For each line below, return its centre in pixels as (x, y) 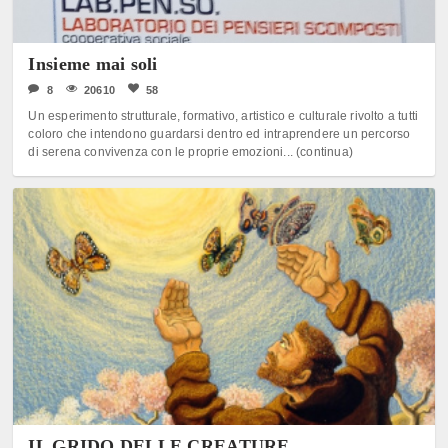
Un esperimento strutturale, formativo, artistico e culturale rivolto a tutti (223, 115)
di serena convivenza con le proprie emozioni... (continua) (190, 151)
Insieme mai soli (93, 63)
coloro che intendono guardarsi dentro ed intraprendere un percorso (219, 133)
